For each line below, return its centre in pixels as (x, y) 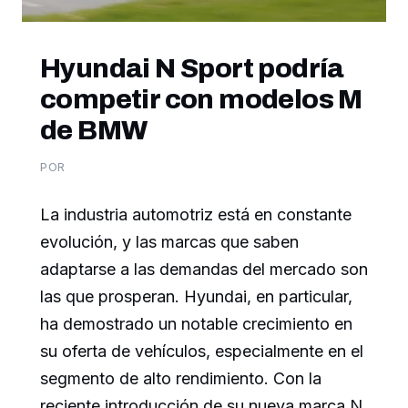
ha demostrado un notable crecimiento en (196, 323)
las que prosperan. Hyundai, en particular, (196, 296)
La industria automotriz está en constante (196, 214)
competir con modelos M (201, 99)
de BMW (94, 130)
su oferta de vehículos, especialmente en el (202, 351)
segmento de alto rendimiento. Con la (181, 378)
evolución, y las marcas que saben (169, 241)
